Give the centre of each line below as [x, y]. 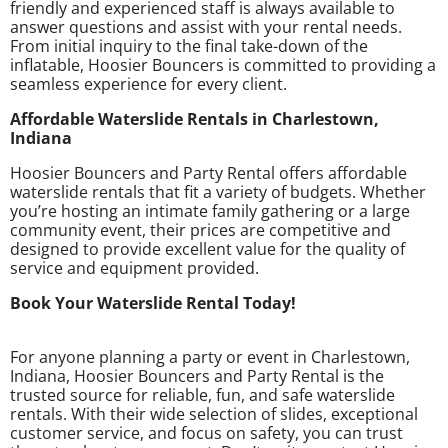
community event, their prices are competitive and [200, 229]
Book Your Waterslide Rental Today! [153, 302]
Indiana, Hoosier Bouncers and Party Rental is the [197, 375]
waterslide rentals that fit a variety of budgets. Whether [218, 191]
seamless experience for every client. [148, 83]
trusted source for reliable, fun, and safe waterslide [202, 394]
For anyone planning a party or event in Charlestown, [210, 356]
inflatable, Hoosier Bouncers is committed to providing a [223, 64]
